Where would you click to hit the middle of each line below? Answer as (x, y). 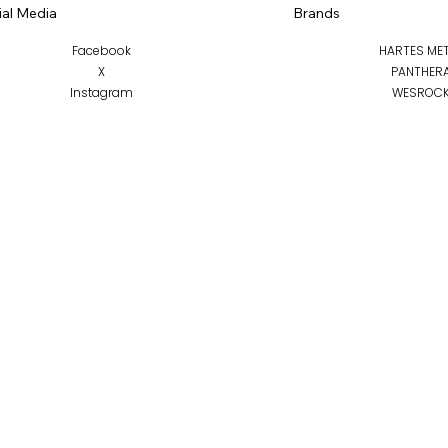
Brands (316, 13)
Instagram (102, 92)
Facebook (102, 50)
